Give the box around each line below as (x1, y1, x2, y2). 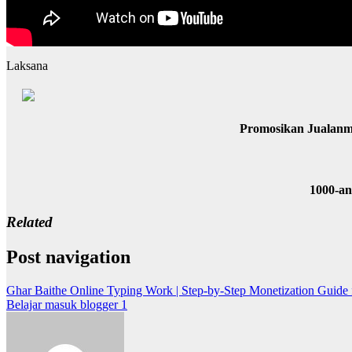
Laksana (6, 59, 48, 73)
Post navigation (6, 247, 130, 268)
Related (6, 214, 53, 231)
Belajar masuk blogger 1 (6, 298, 127, 312)
